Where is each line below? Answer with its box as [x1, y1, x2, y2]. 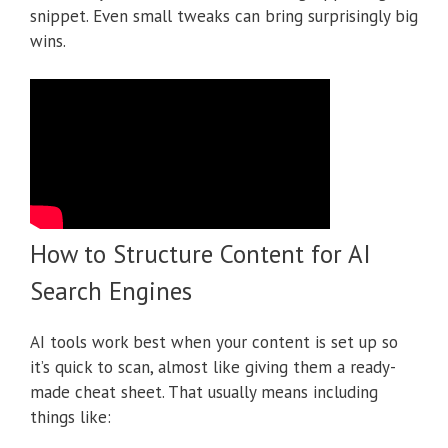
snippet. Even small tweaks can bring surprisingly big [30, 4, 418, 27]
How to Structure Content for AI [30, 238, 371, 271]
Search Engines [30, 275, 192, 308]
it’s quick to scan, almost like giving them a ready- [30, 356, 396, 379]
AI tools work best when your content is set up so [30, 331, 398, 354]
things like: [30, 406, 111, 429]
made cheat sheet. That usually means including [30, 381, 378, 404]
